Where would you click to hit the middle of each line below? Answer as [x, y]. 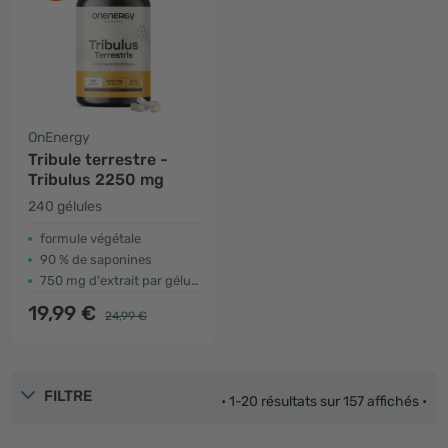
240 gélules [65, 206]
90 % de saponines [96, 259]
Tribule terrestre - [98, 159]
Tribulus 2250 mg [96, 179]
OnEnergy [59, 137]
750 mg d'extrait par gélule [115, 280]
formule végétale [90, 238]
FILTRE [68, 396]
